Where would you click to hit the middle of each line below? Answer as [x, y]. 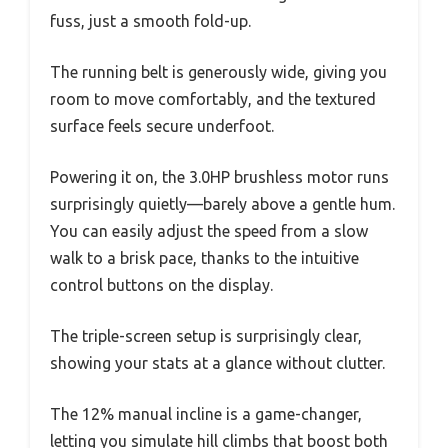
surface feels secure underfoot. [162, 126]
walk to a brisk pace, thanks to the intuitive [204, 258]
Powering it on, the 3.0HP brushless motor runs [219, 177]
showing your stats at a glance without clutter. [217, 363]
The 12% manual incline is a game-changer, [206, 414]
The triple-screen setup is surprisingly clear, [206, 336]
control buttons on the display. [161, 285]
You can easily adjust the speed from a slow [209, 231]
